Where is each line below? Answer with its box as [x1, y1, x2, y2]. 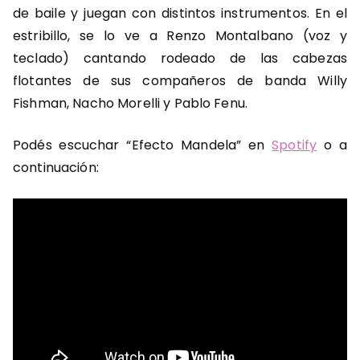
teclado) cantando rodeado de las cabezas [13, 49, 347, 68]
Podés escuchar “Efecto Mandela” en [13, 136, 272, 155]
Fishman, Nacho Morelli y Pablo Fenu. [13, 94, 248, 113]
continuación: [13, 158, 99, 178]
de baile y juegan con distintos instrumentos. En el [13, 4, 347, 23]
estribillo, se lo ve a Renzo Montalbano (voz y [13, 27, 347, 46]
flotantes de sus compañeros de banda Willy [13, 72, 347, 91]
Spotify [272, 136, 317, 155]
